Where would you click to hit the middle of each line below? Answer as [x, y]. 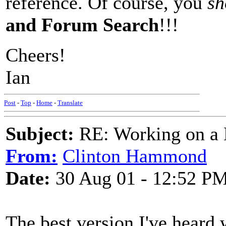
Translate [70, 103]
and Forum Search [82, 25]
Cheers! [36, 55]
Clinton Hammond [135, 156]
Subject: [40, 134]
